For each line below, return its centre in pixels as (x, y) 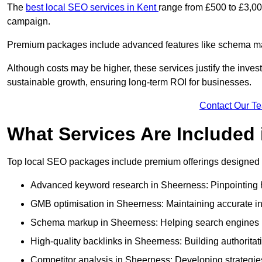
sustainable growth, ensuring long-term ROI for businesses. (129, 82)
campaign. (30, 22)
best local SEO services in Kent (92, 8)
